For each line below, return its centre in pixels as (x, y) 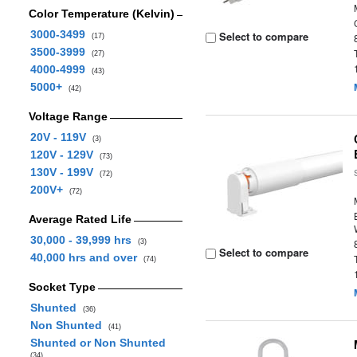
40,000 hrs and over (86, 257)
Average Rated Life (80, 219)
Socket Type (62, 287)
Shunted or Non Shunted (99, 343)
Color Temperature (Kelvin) (101, 14)
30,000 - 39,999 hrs (84, 240)
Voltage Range (68, 116)
